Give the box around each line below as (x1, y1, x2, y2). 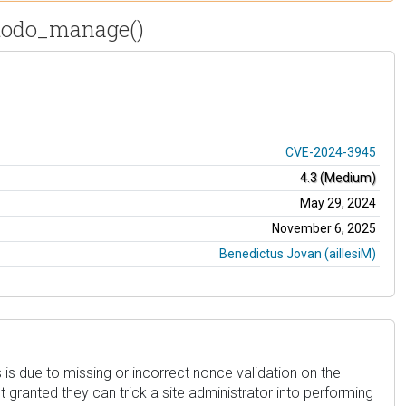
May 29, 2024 (300, 195, 376, 210)
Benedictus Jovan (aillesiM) (219, 246, 376, 261)
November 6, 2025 (272, 220, 376, 236)
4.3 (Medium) (300, 169, 376, 185)
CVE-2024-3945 (285, 144, 376, 159)
